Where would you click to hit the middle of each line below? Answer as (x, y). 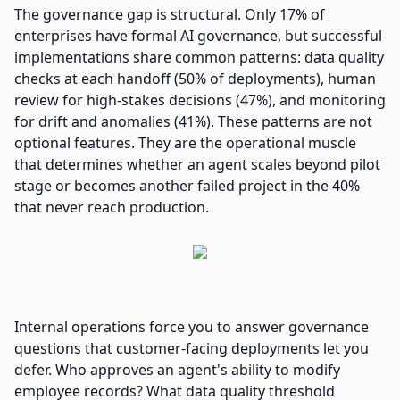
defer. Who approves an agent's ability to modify (177, 370)
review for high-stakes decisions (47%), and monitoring (200, 100)
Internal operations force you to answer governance (192, 327)
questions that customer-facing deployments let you (192, 348)
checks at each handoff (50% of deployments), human (195, 79)
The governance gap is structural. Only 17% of (170, 14)
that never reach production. (112, 207)
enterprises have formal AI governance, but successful (198, 36)
